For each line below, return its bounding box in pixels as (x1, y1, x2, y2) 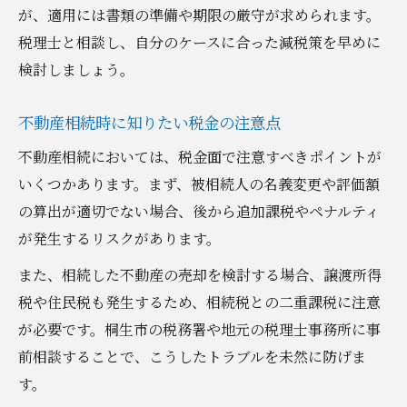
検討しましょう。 (18, 58, 134, 80)
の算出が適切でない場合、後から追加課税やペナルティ (18, 200, 380, 222)
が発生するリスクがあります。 (18, 227, 221, 249)
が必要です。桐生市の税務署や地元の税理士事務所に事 (18, 318, 381, 340)
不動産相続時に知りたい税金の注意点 (18, 110, 281, 134)
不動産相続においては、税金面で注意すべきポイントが (18, 145, 382, 167)
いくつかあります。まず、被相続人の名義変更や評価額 (18, 173, 380, 194)
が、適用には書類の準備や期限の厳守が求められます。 (18, 4, 381, 25)
